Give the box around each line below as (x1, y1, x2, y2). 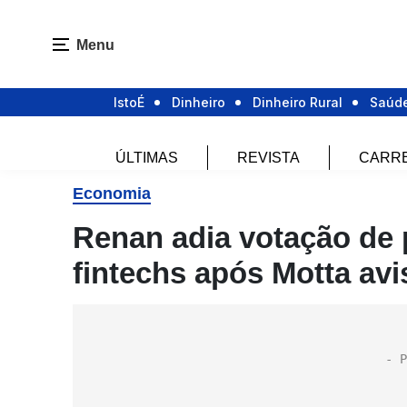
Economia (73, 184, 151, 203)
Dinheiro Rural (253, 94, 342, 111)
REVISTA (237, 150, 300, 166)
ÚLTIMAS (115, 150, 178, 166)
